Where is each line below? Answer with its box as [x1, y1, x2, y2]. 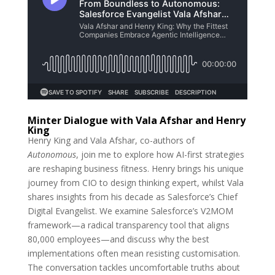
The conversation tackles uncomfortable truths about [27, 261, 240, 273]
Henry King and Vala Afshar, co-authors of [27, 134, 195, 146]
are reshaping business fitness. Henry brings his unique [27, 162, 244, 174]
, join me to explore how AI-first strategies [76, 148, 244, 160]
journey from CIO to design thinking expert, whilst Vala [27, 176, 244, 188]
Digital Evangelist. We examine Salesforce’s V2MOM [27, 204, 233, 217]
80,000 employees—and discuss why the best [27, 233, 209, 245]
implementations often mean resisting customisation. [27, 247, 240, 259]
